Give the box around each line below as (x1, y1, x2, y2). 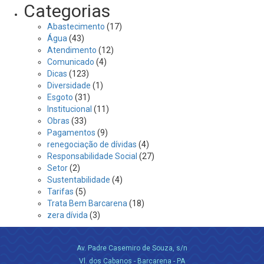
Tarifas (47, 187, 74, 196)
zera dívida (47, 210, 88, 220)
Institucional (47, 104, 92, 114)
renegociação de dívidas (47, 140, 137, 149)
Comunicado (47, 57, 94, 67)
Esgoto (47, 93, 73, 102)
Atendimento (47, 45, 97, 55)
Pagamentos (47, 128, 95, 137)
